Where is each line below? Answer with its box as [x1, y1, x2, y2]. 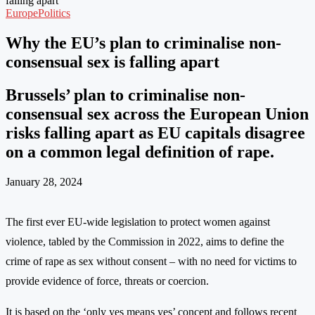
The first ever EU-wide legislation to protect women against [6, 215, 270, 228]
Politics [38, 6, 70, 19]
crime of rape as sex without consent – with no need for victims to [6, 255, 297, 267]
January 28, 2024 [6, 175, 82, 188]
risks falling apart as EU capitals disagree [6, 123, 305, 142]
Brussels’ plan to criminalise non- [6, 85, 245, 104]
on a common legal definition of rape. [6, 142, 274, 161]
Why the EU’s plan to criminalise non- [6, 33, 281, 52]
